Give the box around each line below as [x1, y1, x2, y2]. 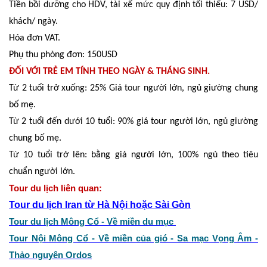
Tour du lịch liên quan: [9, 183, 102, 193]
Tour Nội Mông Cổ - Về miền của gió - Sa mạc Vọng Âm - [9, 233, 258, 243]
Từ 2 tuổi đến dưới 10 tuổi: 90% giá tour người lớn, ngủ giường [9, 116, 258, 126]
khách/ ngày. [9, 16, 58, 26]
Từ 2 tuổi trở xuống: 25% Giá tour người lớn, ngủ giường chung [9, 83, 258, 93]
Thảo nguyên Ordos [9, 250, 92, 260]
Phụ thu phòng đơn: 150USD [9, 49, 117, 60]
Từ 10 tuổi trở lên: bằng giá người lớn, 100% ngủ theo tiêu [9, 150, 258, 160]
